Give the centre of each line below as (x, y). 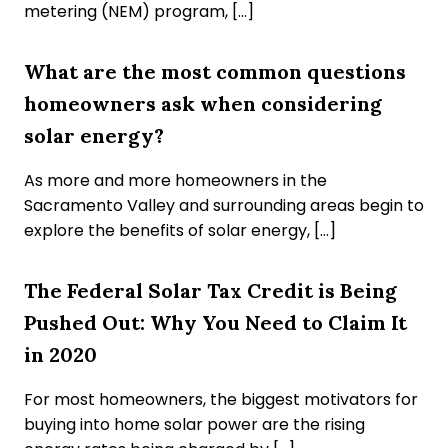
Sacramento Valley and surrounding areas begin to (224, 205)
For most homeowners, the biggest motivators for (221, 399)
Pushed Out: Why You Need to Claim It (215, 322)
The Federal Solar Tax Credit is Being (210, 290)
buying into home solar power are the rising (194, 424)
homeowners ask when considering (203, 103)
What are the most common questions (215, 71)
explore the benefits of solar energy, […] (180, 230)
